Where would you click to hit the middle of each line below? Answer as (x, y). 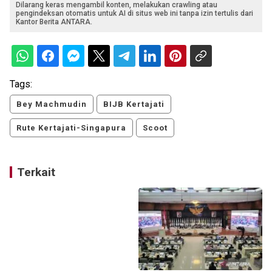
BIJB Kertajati (134, 104)
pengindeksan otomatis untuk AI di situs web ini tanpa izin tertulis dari (134, 14)
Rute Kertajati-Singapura (71, 128)
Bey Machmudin (52, 104)
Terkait (36, 172)
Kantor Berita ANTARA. (54, 22)
